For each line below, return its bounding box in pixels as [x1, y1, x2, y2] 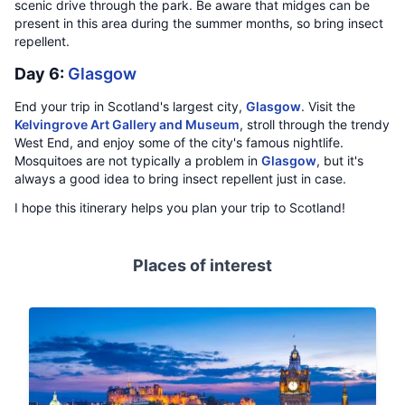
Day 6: [14, 64, 68, 83]
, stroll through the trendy [240, 117, 390, 132]
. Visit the [301, 99, 355, 114]
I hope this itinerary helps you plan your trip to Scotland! [14, 200, 345, 215]
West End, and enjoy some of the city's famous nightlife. [14, 135, 344, 150]
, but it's [316, 153, 363, 168]
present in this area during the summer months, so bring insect [14, 15, 383, 31]
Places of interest [133, 256, 272, 275]
